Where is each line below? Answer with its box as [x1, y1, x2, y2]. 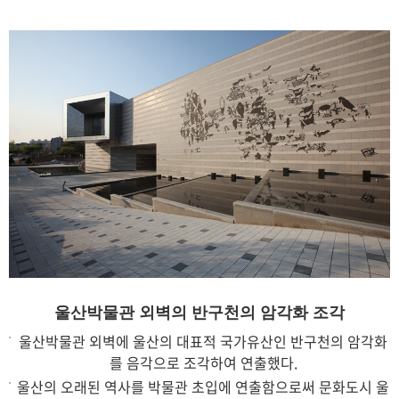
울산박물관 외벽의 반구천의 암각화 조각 [54, 303, 345, 322]
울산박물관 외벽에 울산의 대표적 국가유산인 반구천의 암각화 [19, 330, 387, 352]
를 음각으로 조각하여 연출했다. [109, 351, 297, 373]
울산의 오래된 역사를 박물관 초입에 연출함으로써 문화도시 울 [17, 375, 389, 397]
